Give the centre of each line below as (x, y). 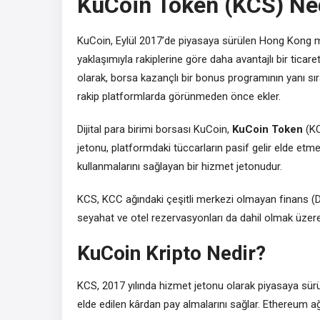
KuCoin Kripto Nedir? (171, 253)
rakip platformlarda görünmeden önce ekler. (179, 96)
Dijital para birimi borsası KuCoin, (155, 129)
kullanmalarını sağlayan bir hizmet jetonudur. (180, 166)
